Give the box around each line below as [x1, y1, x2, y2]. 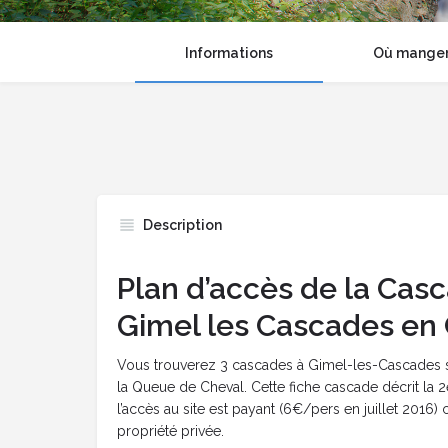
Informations [184, 45, 273, 62]
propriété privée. [117, 423, 224, 440]
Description [143, 217, 222, 234]
